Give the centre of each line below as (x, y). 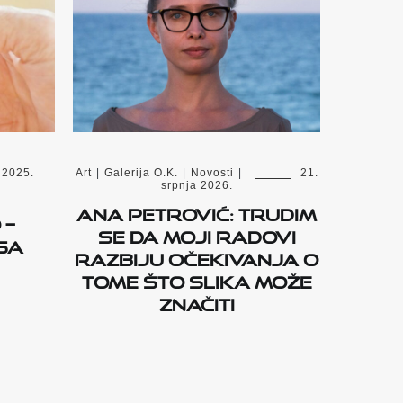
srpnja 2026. (197, 186)
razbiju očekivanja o (197, 257)
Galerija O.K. (141, 173)
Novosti (212, 173)
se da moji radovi (197, 234)
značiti (197, 302)
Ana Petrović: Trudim (197, 212)
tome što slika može (197, 279)
